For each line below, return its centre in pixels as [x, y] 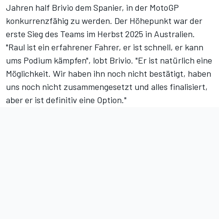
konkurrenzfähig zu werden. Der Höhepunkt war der [104, 20]
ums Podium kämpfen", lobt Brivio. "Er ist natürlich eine [109, 60]
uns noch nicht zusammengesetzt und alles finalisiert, [107, 86]
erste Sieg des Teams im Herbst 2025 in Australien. [100, 33]
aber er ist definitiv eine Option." [66, 99]
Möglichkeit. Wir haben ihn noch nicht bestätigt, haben [109, 73]
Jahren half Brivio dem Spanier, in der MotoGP [92, 7]
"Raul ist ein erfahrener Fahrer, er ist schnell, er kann [105, 47]
